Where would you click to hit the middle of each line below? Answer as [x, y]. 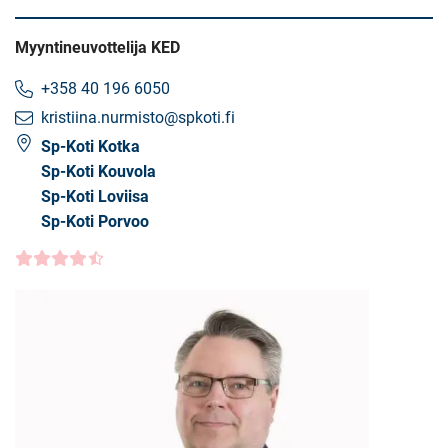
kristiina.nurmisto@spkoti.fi [138, 117]
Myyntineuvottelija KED [97, 47]
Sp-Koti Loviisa [95, 196]
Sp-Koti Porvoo [95, 221]
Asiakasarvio [59, 261]
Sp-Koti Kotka [90, 146]
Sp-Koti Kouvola [98, 171]
